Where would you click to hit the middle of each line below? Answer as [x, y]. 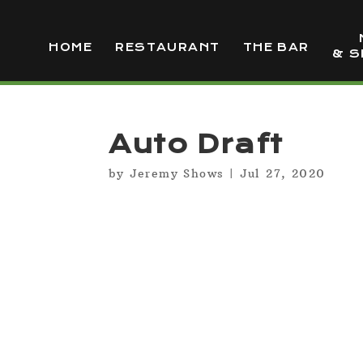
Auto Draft [196, 144]
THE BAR [276, 47]
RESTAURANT [168, 47]
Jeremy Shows [177, 173]
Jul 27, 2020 [282, 173]
